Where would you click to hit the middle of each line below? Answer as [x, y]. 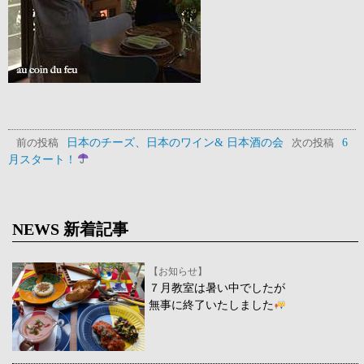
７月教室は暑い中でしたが [217, 287]
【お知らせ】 [178, 271]
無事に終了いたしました [211, 304]
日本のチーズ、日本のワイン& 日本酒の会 [175, 142]
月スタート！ [42, 159]
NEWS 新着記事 [70, 229]
